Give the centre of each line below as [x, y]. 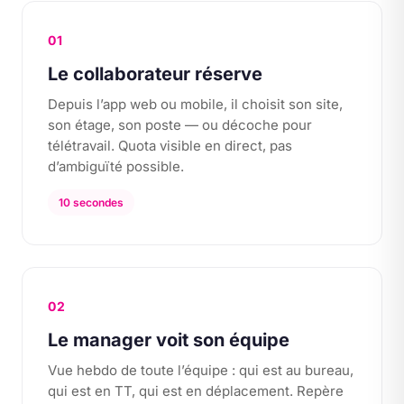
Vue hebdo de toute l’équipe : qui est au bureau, [201, 370]
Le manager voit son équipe [169, 340]
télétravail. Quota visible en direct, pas [170, 146]
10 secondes [91, 202]
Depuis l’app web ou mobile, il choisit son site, [195, 104]
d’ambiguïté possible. [116, 166]
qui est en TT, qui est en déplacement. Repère [196, 391]
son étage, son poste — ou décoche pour [180, 125]
